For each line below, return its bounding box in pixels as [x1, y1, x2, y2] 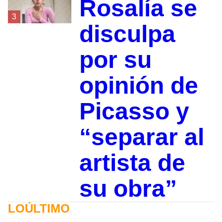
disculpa [79, 21, 175, 48]
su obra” [79, 175, 177, 202]
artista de [79, 150, 185, 176]
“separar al [79, 124, 204, 151]
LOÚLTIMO [8, 202, 70, 216]
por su [79, 47, 152, 73]
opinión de [79, 72, 198, 99]
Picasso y [79, 98, 189, 125]
